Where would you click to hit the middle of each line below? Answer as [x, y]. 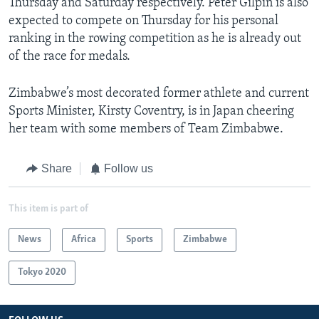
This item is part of [48, 209]
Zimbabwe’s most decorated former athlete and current [159, 94]
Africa [84, 239]
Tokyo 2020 [42, 272]
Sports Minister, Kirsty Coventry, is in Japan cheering [151, 112]
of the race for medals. [69, 57]
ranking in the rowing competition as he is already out [155, 39]
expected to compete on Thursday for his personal [143, 21]
